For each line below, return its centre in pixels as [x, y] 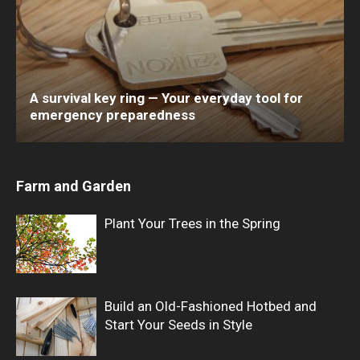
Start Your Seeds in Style [178, 325]
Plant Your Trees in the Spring [192, 224]
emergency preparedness [112, 115]
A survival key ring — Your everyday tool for [166, 98]
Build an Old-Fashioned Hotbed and [211, 307]
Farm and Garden [74, 186]
